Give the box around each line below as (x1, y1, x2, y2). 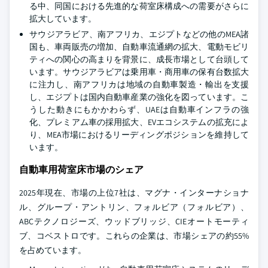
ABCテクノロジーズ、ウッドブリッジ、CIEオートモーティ (19, 216, 249, 227)
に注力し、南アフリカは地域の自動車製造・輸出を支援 (29, 79, 249, 90)
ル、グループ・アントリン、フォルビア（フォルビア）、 (19, 202, 249, 213)
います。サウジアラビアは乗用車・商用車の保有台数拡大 (29, 66, 249, 78)
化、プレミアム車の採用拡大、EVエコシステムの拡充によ (29, 117, 249, 128)
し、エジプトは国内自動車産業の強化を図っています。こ (29, 92, 249, 103)
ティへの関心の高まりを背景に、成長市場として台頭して (29, 54, 249, 65)
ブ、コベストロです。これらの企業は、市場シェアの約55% (19, 230, 249, 242)
